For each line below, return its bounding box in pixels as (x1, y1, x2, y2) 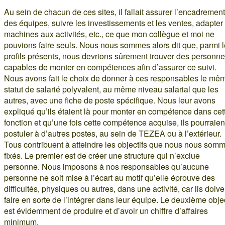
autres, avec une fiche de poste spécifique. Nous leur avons (4, 94, 215, 106)
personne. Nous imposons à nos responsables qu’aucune (4, 160, 209, 172)
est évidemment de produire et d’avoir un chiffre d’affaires (4, 204, 208, 216)
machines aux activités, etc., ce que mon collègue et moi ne (4, 28, 214, 40)
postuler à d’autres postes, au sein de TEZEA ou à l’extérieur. (4, 127, 221, 139)
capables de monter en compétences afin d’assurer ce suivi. (4, 61, 216, 73)
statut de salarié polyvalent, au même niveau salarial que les (4, 83, 218, 95)
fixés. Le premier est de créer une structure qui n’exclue (4, 149, 200, 161)
